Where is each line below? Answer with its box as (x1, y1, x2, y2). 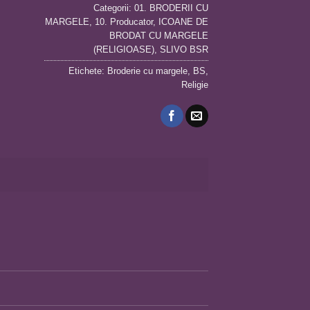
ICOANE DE (158, 17, 208, 28)
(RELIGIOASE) (93, 44, 154, 55)
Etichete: (69, 66, 107, 77)
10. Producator (95, 17, 153, 28)
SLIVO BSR (160, 44, 208, 55)
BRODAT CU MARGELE (109, 30, 208, 42)
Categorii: (93, 3, 134, 14)
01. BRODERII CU (134, 3, 208, 14)
